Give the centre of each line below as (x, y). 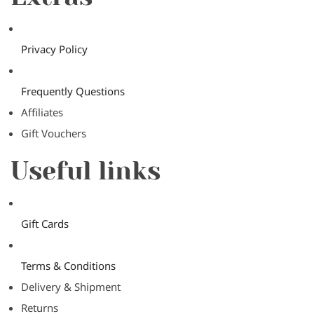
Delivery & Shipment (71, 287)
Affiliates (42, 112)
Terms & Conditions (68, 266)
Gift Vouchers (54, 133)
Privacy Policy (54, 49)
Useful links (86, 171)
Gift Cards (45, 224)
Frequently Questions (73, 91)
